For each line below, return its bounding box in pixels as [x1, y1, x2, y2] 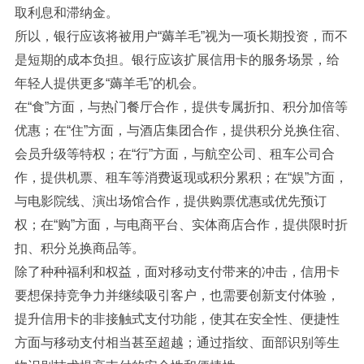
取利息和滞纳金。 [14, 6, 119, 19]
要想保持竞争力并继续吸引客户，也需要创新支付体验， [14, 288, 340, 302]
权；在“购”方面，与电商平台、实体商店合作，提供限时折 [14, 218, 348, 232]
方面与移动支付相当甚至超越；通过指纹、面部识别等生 [14, 336, 340, 349]
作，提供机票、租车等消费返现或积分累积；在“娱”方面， [14, 171, 348, 184]
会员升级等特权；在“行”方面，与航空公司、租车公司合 [14, 147, 335, 161]
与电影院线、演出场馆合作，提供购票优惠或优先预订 [14, 194, 327, 208]
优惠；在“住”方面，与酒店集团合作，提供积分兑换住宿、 [14, 123, 348, 137]
